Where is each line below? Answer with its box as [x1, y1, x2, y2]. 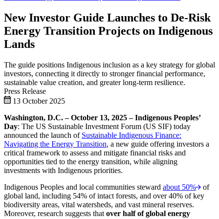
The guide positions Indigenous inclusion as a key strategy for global [4, 60, 215, 69]
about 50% [163, 182, 196, 191]
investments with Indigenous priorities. [4, 166, 123, 175]
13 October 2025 [11, 96, 66, 105]
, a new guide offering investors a [107, 139, 209, 148]
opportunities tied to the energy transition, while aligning [4, 157, 177, 166]
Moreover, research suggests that [4, 209, 106, 218]
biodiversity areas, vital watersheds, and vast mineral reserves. [4, 200, 194, 209]
